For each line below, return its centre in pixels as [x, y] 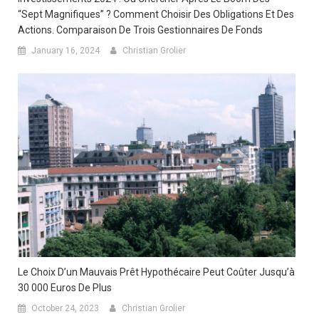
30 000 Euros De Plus [65, 288]
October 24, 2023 [65, 309]
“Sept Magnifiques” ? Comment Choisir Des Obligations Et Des [156, 14]
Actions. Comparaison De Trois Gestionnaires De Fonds [140, 30]
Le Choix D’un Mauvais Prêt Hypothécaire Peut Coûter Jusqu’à [156, 272]
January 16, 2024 [66, 50]
